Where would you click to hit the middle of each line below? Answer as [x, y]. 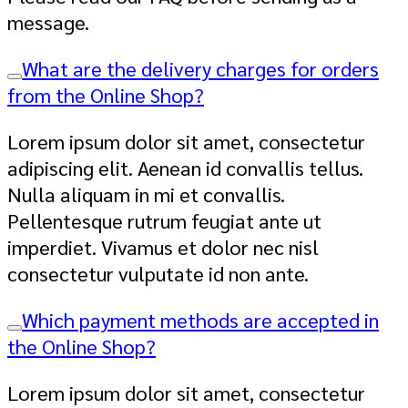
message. [48, 21]
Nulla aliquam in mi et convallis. [146, 193]
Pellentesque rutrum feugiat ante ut [164, 219]
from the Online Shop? [106, 94]
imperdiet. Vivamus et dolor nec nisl [163, 246]
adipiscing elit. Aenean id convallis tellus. [185, 167]
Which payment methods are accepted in [200, 319]
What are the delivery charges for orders [200, 67]
